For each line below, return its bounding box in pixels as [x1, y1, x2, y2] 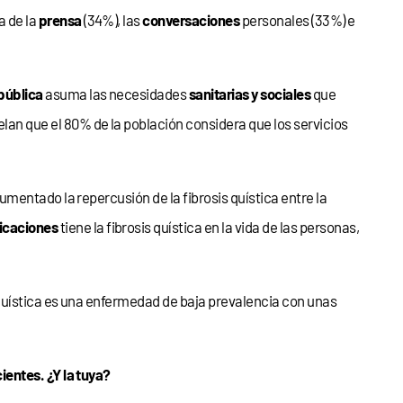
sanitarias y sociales [188, 84, 311, 103]
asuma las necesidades [42, 84, 189, 103]
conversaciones [142, 10, 240, 29]
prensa [38, 10, 82, 29]
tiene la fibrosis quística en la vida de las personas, [58, 217, 360, 236]
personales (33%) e [239, 10, 355, 29]
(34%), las [81, 10, 143, 29]
